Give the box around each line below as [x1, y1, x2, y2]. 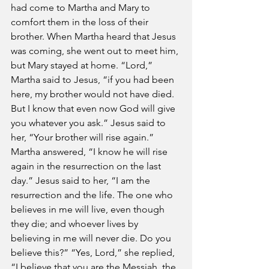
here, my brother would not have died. [11, 88, 177, 100]
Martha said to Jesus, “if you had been [11, 74, 177, 85]
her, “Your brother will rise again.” [11, 131, 156, 143]
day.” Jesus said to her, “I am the [11, 175, 153, 186]
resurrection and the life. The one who [11, 189, 175, 201]
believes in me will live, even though [11, 204, 167, 215]
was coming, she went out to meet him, [11, 45, 181, 56]
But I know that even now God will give [11, 103, 178, 114]
